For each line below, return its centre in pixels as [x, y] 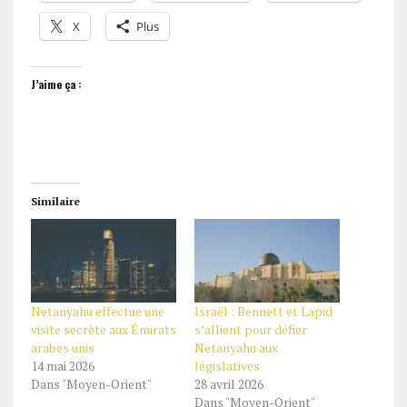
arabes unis [62, 347]
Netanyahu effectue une [97, 311]
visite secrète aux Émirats [103, 329]
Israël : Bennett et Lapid [263, 311]
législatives [227, 365]
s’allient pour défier [250, 329]
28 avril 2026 [228, 383]
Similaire [55, 202]
